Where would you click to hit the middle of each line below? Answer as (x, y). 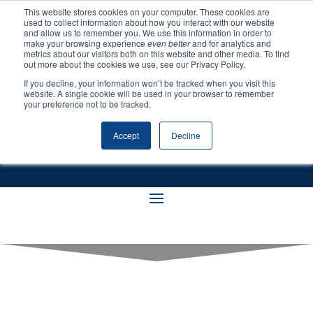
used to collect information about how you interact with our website (149, 22)
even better (170, 43)
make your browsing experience (86, 43)
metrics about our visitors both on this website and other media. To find (156, 53)
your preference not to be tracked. (87, 104)
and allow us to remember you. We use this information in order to (148, 32)
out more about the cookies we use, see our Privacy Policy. (134, 64)
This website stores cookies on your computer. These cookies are (147, 12)
